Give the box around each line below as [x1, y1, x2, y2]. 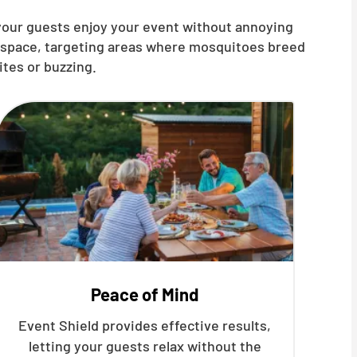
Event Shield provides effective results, [18, 316, 272, 334]
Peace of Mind [91, 284, 199, 304]
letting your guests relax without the [28, 337, 261, 355]
